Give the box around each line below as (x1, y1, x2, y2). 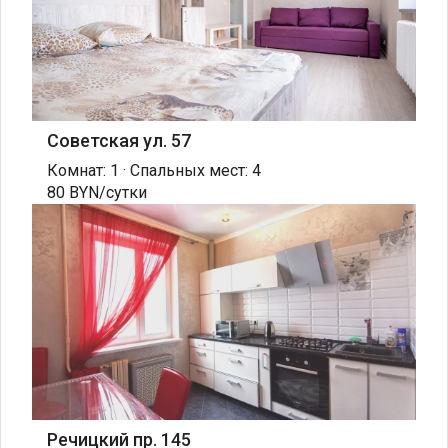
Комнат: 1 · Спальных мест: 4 (47, 161, 261, 181)
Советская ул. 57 (47, 130, 191, 152)
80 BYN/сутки (47, 183, 147, 203)
